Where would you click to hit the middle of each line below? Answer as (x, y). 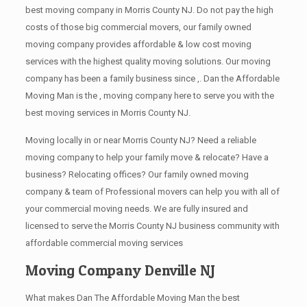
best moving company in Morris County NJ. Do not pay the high (149, 10)
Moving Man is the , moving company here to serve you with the (149, 95)
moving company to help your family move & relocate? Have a (147, 157)
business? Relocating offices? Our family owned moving (137, 174)
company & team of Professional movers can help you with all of (152, 191)
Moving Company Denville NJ (120, 270)
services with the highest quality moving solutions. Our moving (148, 61)
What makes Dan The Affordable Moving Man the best (132, 297)
